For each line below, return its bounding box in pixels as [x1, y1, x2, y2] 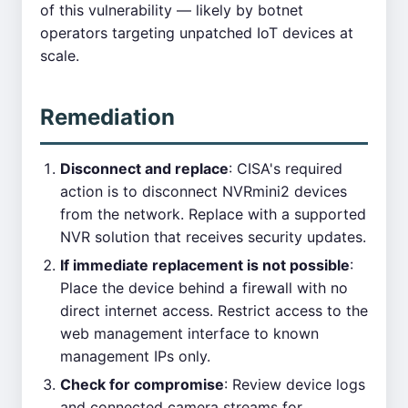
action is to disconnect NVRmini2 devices [60, 182, 347, 200]
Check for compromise [60, 375, 224, 393]
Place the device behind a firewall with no [60, 279, 348, 297]
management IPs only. [60, 347, 210, 365]
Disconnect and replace [60, 159, 229, 178]
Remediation [40, 104, 175, 130]
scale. [40, 46, 79, 65]
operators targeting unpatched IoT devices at [40, 24, 353, 42]
